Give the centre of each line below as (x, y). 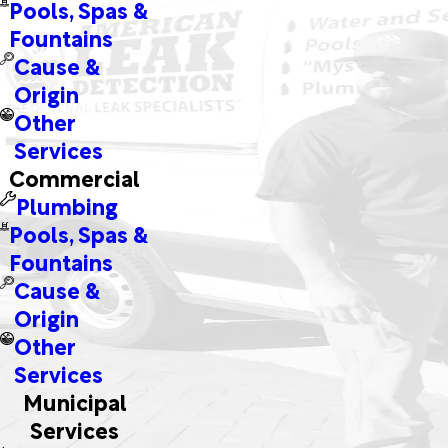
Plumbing (66, 204)
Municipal (74, 400)
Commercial (75, 176)
